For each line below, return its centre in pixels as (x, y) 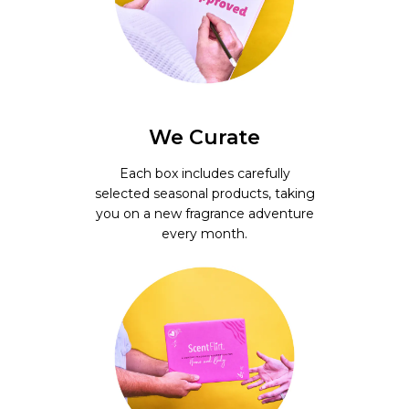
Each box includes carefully (204, 174)
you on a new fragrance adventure (204, 214)
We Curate (204, 138)
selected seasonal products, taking (204, 194)
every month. (204, 234)
